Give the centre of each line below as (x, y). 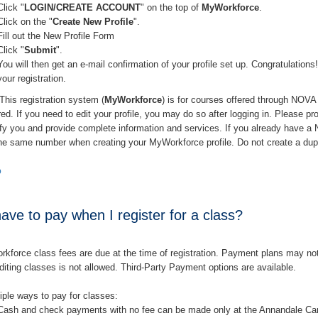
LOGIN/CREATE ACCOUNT (83, 7)
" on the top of (171, 7)
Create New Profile (93, 21)
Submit (40, 50)
